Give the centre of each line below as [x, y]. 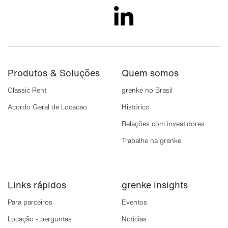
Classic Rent [27, 90]
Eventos [134, 202]
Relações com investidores [163, 124]
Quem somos [150, 73]
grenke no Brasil [147, 90]
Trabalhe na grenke [151, 141]
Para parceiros [30, 202]
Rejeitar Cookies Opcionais [108, 21]
